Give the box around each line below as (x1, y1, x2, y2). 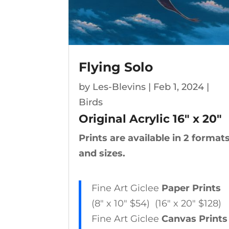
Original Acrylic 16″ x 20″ (79, 111, 222, 126)
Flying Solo (79, 59, 153, 75)
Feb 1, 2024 (153, 81, 204, 93)
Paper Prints (162, 182, 221, 194)
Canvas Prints (162, 213, 228, 224)
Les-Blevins (93, 81, 146, 93)
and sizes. (79, 147, 126, 159)
